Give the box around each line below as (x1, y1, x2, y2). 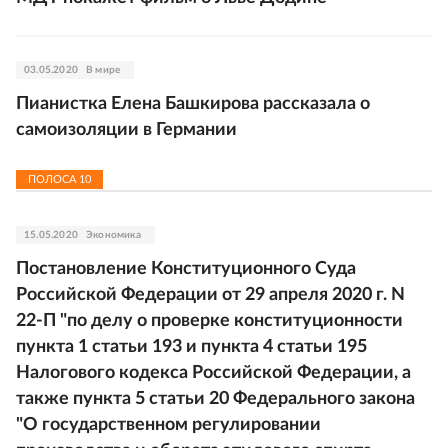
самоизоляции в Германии (16, 120, 237, 139)
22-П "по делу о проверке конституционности (16, 311, 403, 330)
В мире (86, 64, 121, 75)
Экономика (86, 229, 141, 240)
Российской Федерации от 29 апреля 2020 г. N (16, 285, 405, 304)
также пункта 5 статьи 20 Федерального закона (16, 389, 415, 408)
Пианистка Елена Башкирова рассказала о (16, 94, 370, 113)
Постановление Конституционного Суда (16, 259, 356, 278)
